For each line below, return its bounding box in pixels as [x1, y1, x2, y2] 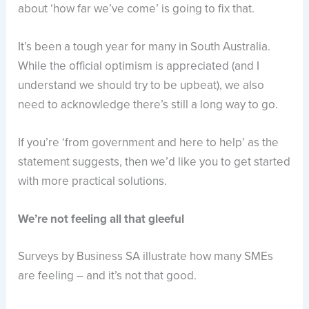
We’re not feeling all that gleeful [18, 210, 185, 228]
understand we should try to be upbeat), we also [18, 76, 265, 94]
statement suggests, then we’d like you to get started [18, 153, 291, 171]
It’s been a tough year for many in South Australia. [18, 37, 271, 55]
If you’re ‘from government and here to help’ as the [18, 134, 279, 152]
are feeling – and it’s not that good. [18, 266, 197, 284]
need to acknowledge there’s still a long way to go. [18, 95, 279, 113]
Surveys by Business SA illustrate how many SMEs [18, 247, 274, 265]
